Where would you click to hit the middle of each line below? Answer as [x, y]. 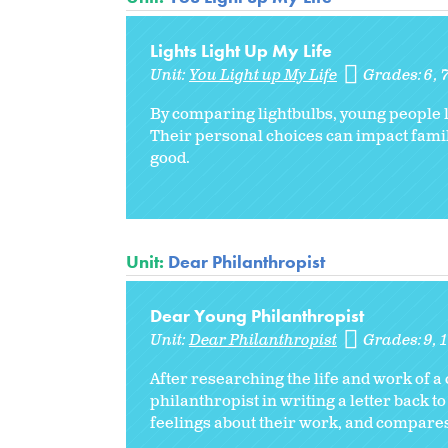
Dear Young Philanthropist [257, 315]
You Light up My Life [263, 75]
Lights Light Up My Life [241, 50]
